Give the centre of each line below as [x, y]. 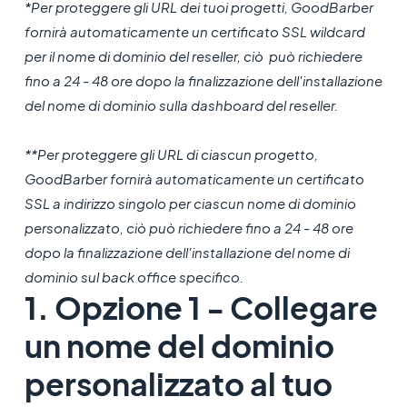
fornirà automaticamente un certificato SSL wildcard [194, 31]
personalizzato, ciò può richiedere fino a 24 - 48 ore [189, 228]
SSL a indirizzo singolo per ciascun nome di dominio [190, 203]
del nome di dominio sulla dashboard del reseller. [181, 105]
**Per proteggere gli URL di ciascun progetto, [171, 154]
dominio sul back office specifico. [134, 277]
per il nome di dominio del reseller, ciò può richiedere [193, 56]
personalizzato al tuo [178, 384]
